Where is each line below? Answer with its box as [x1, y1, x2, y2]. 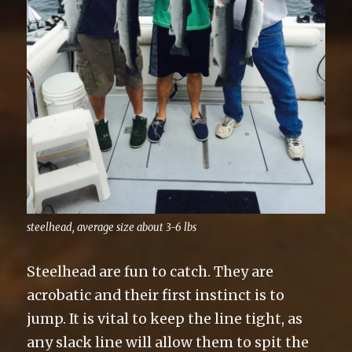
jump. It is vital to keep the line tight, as [27, 310, 303, 328]
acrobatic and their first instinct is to [27, 286, 285, 304]
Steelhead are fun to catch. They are [27, 262, 274, 280]
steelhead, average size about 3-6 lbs [27, 220, 197, 234]
